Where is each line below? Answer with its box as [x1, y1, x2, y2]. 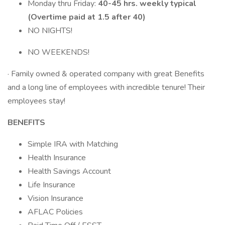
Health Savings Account [28, 166, 111, 177]
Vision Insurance [28, 193, 83, 204]
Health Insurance [28, 152, 86, 163]
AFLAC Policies [28, 206, 83, 217]
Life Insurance [28, 179, 75, 190]
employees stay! [8, 95, 65, 106]
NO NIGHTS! [28, 25, 72, 36]
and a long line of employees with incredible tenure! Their [8, 82, 205, 93]
